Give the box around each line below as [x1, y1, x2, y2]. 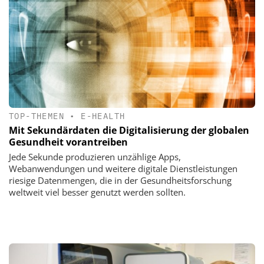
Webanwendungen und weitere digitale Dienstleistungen [9, 163, 237, 175]
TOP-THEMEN [9, 111, 65, 122]
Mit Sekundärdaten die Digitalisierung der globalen [9, 124, 249, 137]
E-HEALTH [81, 111, 126, 122]
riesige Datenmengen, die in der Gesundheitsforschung [9, 174, 232, 187]
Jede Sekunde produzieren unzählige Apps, [9, 151, 181, 163]
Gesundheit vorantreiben [9, 136, 128, 149]
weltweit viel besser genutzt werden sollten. [9, 186, 186, 199]
